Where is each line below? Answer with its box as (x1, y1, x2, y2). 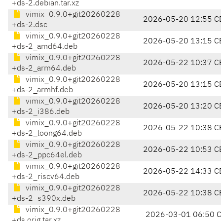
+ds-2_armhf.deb (12, 86, 73, 95)
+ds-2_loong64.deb (12, 130, 82, 138)
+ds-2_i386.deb (12, 108, 70, 116)
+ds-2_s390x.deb (12, 195, 75, 203)
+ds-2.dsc (12, 21, 47, 30)
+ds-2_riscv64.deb (12, 173, 79, 182)
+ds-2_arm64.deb (12, 65, 76, 73)
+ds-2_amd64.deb (12, 43, 77, 51)
